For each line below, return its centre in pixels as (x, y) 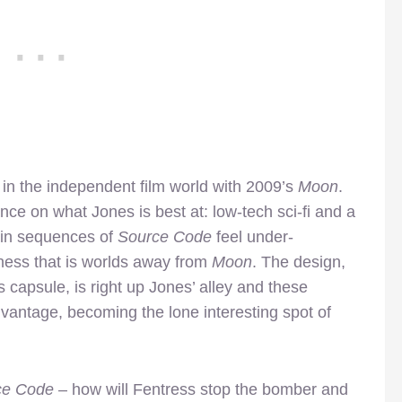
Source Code (165, 236)
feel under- (253, 236)
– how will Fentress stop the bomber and (201, 389)
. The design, (299, 262)
